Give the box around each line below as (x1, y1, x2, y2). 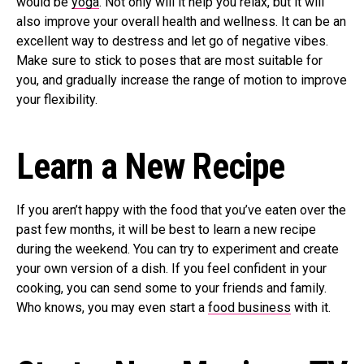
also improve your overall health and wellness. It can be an (16, 14, 346, 30)
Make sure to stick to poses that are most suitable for (16, 53, 323, 69)
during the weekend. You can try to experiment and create (16, 241, 339, 258)
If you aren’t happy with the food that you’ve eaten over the (16, 202, 346, 219)
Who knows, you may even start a (16, 300, 208, 316)
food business (208, 300, 291, 316)
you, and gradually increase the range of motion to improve (16, 72, 347, 89)
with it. (291, 300, 334, 316)
